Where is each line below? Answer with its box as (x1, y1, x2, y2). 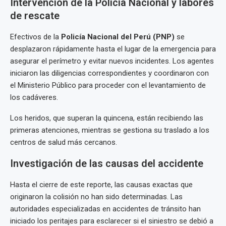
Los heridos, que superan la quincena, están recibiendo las (10, 114, 203, 123)
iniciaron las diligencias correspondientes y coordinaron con (10, 69, 209, 78)
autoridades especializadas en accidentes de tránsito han (10, 204, 201, 214)
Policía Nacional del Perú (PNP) (61, 32, 175, 42)
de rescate (10, 10, 60, 22)
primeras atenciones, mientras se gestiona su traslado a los (10, 126, 209, 135)
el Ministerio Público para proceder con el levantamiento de (10, 81, 206, 90)
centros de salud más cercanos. (10, 138, 117, 147)
